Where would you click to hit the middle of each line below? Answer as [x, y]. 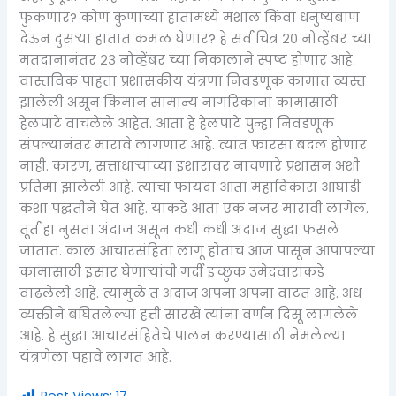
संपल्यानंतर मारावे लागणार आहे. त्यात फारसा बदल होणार [194, 145]
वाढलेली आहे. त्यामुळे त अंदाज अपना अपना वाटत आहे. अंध [191, 293]
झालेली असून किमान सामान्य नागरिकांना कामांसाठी [179, 102]
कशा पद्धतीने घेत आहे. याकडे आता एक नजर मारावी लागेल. [194, 208]
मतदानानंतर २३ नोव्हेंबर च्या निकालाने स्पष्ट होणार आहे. [188, 60]
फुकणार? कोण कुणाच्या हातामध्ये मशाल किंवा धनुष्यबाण [190, 17]
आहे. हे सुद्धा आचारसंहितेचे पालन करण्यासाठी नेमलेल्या [183, 335]
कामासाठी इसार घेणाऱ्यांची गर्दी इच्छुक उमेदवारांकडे [172, 272]
